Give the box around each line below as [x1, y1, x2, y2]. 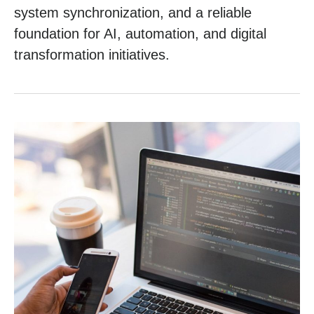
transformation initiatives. [14, 46, 170, 62]
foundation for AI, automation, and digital [14, 25, 266, 41]
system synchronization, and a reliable [14, 4, 252, 20]
